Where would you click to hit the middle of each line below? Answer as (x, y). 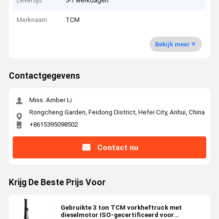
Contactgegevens (44, 76)
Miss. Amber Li (50, 100)
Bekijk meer (172, 44)
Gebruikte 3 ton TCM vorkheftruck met (121, 208)
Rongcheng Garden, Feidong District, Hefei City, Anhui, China (117, 112)
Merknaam (32, 20)
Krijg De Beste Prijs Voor (57, 183)
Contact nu (118, 147)
